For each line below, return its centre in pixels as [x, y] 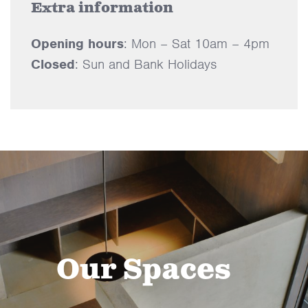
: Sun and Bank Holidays [146, 64]
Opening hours [77, 43]
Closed [53, 64]
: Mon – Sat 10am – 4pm [197, 43]
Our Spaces [144, 270]
